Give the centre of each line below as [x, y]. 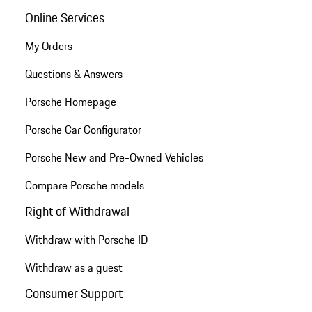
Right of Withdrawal [77, 211]
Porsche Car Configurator [83, 129]
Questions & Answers [73, 73]
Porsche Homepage [70, 101]
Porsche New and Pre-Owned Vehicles [114, 157]
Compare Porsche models [84, 185]
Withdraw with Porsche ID [86, 240]
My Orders [48, 46]
